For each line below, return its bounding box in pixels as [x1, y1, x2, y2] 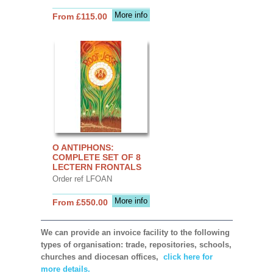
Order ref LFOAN [52, 174, 112, 183]
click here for [160, 252, 213, 261]
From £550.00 [52, 197, 108, 207]
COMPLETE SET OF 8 [52, 152, 141, 162]
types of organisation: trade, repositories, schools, [40, 239, 232, 249]
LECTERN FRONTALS [52, 161, 141, 172]
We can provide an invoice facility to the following [40, 227, 230, 237]
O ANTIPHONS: [52, 142, 114, 152]
